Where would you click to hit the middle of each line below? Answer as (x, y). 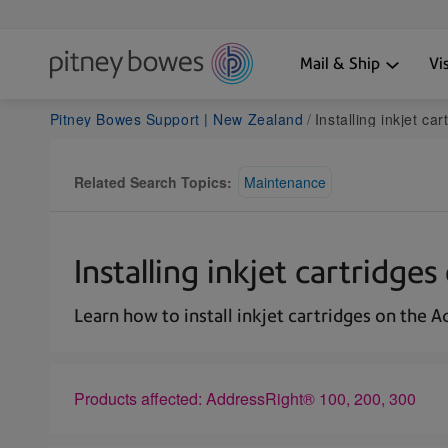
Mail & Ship (339, 63)
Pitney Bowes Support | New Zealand (176, 118)
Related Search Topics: (152, 181)
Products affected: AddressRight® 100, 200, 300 (244, 398)
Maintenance (284, 181)
